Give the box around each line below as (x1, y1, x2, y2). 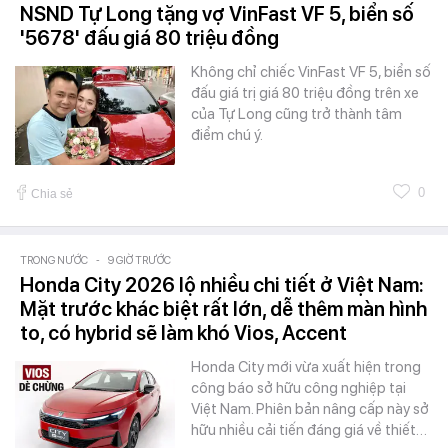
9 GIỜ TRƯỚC (108, 254, 171, 268)
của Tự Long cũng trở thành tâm (191, 105, 402, 124)
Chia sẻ (31, 187, 73, 202)
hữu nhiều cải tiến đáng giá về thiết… (191, 421, 427, 440)
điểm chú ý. (191, 126, 263, 145)
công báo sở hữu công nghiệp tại (191, 379, 406, 398)
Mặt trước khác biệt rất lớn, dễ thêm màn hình (20, 297, 427, 322)
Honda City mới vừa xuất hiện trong (191, 358, 421, 377)
